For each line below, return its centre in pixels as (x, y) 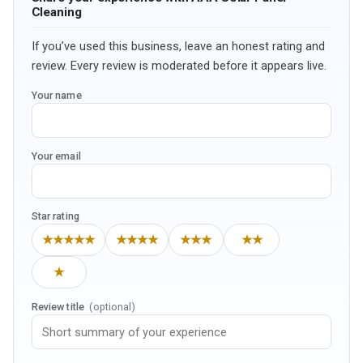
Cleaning (56, 12)
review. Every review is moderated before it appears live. (179, 65)
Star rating (55, 216)
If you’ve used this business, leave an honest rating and (178, 46)
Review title (59, 307)
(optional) (112, 307)
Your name (56, 95)
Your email (56, 156)
